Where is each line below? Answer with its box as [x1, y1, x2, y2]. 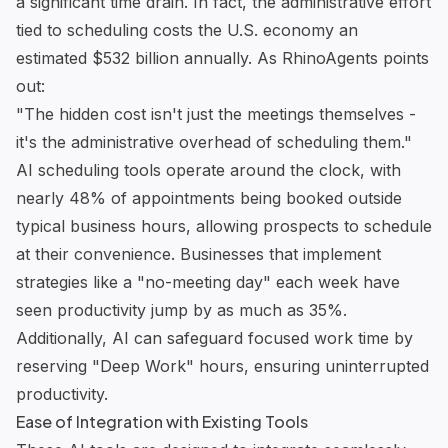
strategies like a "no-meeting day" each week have [16, 271, 400, 292]
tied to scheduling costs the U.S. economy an [16, 19, 358, 40]
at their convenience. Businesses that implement [16, 243, 381, 264]
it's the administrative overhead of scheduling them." [16, 131, 412, 152]
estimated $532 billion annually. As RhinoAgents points [16, 47, 429, 68]
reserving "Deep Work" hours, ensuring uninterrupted [16, 355, 429, 376]
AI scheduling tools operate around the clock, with [16, 159, 401, 180]
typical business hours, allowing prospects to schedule [16, 215, 432, 236]
